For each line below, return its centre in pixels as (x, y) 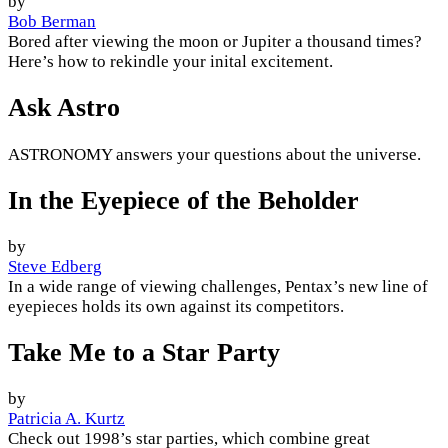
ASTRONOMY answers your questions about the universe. (214, 154)
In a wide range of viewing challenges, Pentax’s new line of (218, 286)
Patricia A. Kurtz (66, 419)
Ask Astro (64, 108)
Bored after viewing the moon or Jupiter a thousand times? (215, 42)
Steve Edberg (55, 266)
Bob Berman (52, 22)
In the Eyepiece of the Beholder (183, 200)
